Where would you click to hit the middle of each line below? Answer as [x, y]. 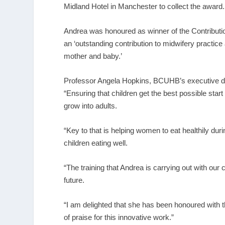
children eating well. [96, 143]
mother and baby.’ [93, 56]
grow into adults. [91, 105]
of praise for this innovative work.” [119, 217]
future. [74, 180]
